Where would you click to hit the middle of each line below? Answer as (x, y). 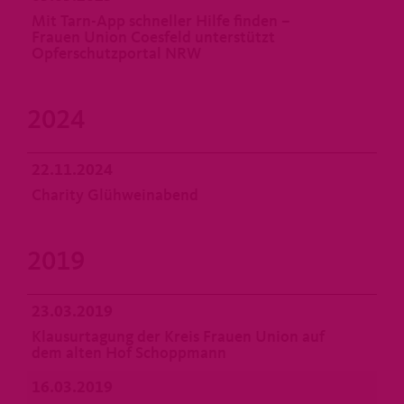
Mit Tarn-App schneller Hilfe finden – (161, 22)
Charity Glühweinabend (115, 196)
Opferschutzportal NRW (116, 54)
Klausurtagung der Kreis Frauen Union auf (178, 337)
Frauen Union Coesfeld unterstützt (153, 38)
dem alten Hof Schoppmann (129, 353)
